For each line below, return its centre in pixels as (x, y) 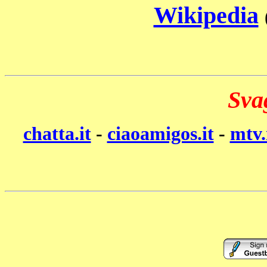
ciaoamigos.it (160, 134)
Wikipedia (206, 15)
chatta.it (57, 134)
